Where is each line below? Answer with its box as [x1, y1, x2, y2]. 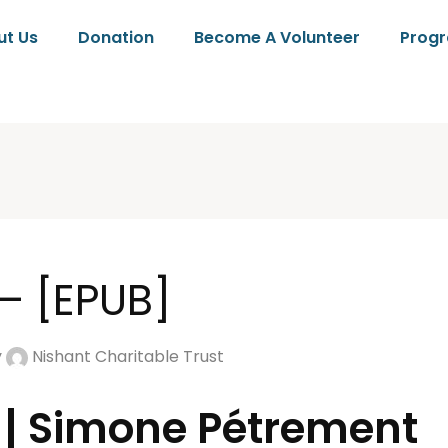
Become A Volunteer [194, 26, 361, 49]
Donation [78, 26, 155, 49]
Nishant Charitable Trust [28, 345, 224, 368]
